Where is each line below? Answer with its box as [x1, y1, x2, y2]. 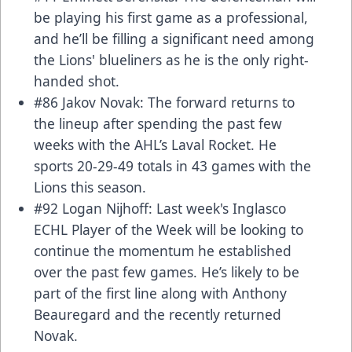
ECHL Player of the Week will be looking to [34, 219, 303, 239]
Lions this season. [34, 177, 150, 196]
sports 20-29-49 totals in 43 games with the [34, 156, 311, 175]
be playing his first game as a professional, [34, 7, 308, 27]
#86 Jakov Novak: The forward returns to [34, 92, 295, 112]
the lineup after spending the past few [34, 113, 282, 133]
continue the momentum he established [34, 240, 291, 260]
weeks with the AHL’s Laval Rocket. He [34, 134, 277, 154]
